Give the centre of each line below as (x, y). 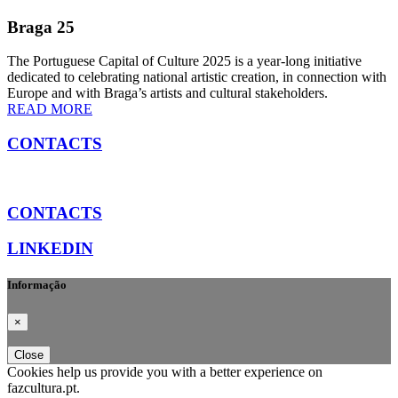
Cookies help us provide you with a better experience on (165, 371)
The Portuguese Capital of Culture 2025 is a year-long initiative (184, 61)
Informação (37, 285)
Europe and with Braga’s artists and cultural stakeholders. (167, 93)
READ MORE (50, 109)
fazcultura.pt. (44, 387)
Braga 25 (41, 27)
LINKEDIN (50, 249)
